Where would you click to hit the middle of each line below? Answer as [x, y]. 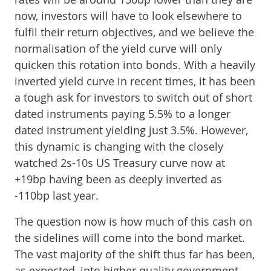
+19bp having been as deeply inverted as [118, 179]
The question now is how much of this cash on [133, 221]
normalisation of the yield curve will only [118, 48]
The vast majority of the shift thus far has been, [135, 254]
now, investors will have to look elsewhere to [128, 16]
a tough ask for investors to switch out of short [133, 97]
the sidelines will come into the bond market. [130, 238]
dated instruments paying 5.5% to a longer [122, 114]
